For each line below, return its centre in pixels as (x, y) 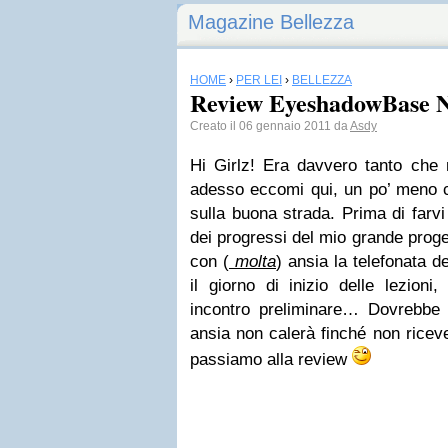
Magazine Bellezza (271, 22)
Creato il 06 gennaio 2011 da (270, 126)
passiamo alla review (271, 359)
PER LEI (259, 80)
